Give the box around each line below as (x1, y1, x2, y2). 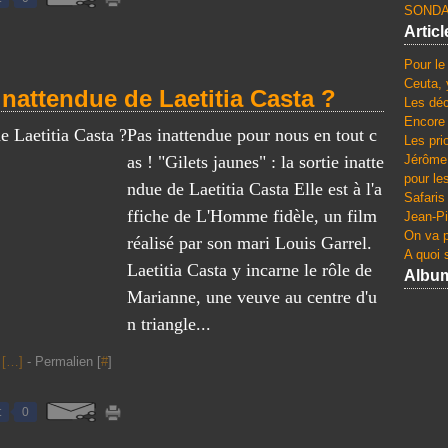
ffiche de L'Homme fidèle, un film (127, 206, 377, 226)
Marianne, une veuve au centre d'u (127, 287, 377, 307)
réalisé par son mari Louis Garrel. (127, 233, 372, 253)
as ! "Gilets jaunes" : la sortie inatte (127, 152, 384, 172)
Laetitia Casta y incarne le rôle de (127, 260, 372, 280)
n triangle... (127, 314, 211, 334)
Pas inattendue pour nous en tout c (127, 125, 377, 145)
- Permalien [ (23, 354, 101, 369)
